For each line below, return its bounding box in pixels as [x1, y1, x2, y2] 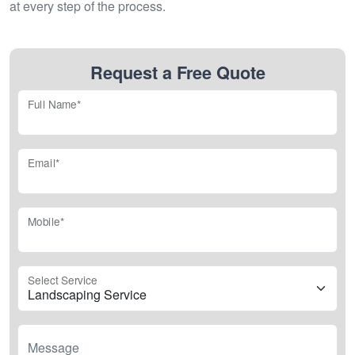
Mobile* [28, 213, 64, 230]
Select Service [28, 272, 97, 288]
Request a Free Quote [90, 60, 265, 85]
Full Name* [28, 96, 82, 113]
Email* [28, 155, 60, 171]
